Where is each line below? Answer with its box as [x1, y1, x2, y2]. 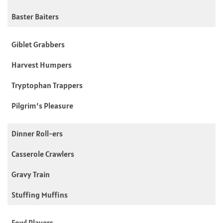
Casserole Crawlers [11, 148, 74, 159]
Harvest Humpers [11, 59, 72, 70]
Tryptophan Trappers [11, 80, 83, 90]
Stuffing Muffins [11, 189, 68, 200]
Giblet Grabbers [11, 39, 65, 49]
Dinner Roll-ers [11, 128, 63, 138]
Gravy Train [11, 169, 50, 179]
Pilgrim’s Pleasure [11, 100, 73, 111]
